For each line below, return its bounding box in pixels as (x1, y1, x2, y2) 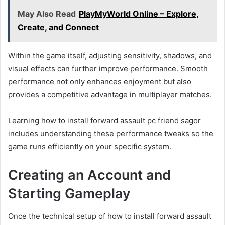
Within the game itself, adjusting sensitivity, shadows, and (8, 51, 212, 61)
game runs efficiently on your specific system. (8, 142, 171, 152)
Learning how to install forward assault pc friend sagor (8, 116, 201, 126)
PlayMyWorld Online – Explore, (79, 9, 199, 19)
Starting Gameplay (8, 185, 131, 202)
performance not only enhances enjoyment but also (8, 77, 191, 87)
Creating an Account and (8, 167, 171, 184)
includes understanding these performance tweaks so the (8, 129, 213, 139)
